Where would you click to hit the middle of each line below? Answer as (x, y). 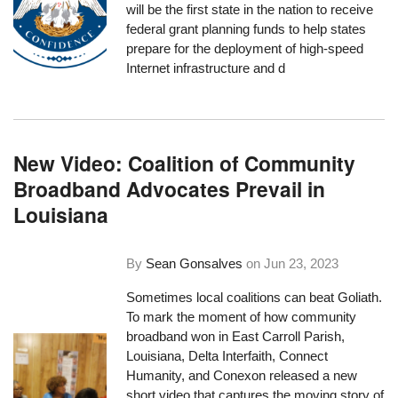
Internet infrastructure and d (206, 68)
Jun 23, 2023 (302, 264)
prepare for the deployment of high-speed (245, 49)
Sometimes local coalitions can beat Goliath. (255, 297)
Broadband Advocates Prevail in (170, 188)
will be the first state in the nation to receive (250, 10)
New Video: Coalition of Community (185, 163)
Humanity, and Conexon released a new (242, 375)
